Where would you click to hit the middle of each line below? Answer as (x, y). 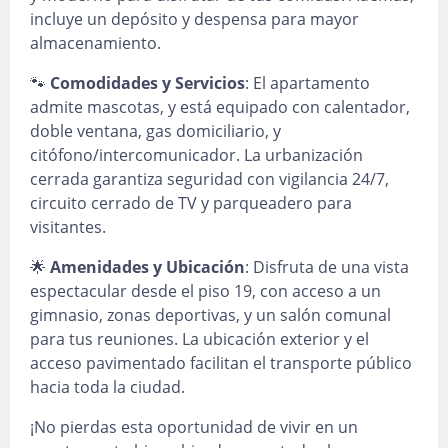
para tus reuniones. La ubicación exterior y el (199, 339)
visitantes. (68, 227)
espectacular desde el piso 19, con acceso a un (205, 291)
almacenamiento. (95, 43)
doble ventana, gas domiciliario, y (155, 131)
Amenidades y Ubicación (147, 267)
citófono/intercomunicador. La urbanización (196, 155)
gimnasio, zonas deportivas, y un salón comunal (210, 315)
